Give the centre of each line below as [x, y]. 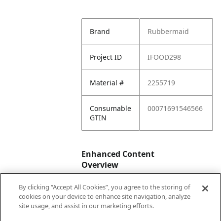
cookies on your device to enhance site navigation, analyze [105, 196]
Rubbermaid [168, 31]
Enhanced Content [118, 154]
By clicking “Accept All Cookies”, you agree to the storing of [105, 187]
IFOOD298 [165, 57]
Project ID [106, 57]
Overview [100, 165]
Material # [107, 83]
